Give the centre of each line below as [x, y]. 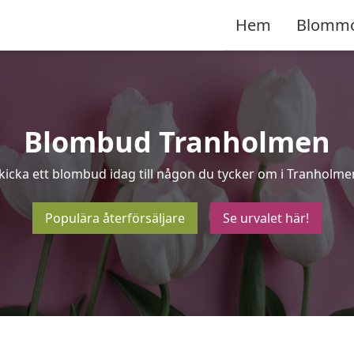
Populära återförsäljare [115, 218]
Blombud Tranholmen [177, 142]
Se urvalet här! [266, 218]
